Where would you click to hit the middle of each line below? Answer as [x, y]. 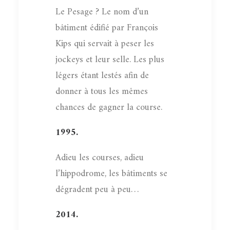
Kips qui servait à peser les [105, 44]
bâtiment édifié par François [107, 28]
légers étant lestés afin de [102, 75]
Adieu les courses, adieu [100, 158]
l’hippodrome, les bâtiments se [111, 174]
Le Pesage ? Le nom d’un [102, 12]
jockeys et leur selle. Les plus [110, 60]
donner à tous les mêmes [102, 91]
